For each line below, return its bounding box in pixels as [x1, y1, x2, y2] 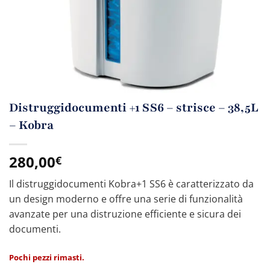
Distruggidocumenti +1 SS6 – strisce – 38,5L [9, 99, 259, 116]
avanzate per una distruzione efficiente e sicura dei [9, 207, 241, 221]
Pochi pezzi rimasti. [9, 251, 84, 263]
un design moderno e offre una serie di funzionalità [9, 192, 243, 206]
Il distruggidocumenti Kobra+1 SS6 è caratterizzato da [9, 177, 254, 191]
